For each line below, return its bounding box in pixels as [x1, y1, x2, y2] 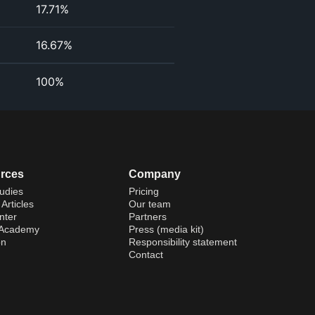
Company [129, 168, 181, 181]
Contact [129, 249, 164, 261]
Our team [129, 198, 172, 210]
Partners [129, 211, 167, 223]
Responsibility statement [129, 236, 238, 248]
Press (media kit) [129, 224, 205, 236]
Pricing [129, 186, 160, 198]
